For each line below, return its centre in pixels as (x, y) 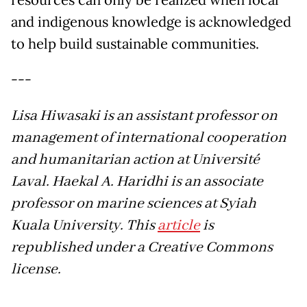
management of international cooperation (149, 138)
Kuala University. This (84, 226)
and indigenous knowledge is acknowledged (151, 22)
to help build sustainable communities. (135, 44)
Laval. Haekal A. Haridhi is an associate (137, 182)
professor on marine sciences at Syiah (134, 204)
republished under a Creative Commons (142, 248)
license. (36, 270)
